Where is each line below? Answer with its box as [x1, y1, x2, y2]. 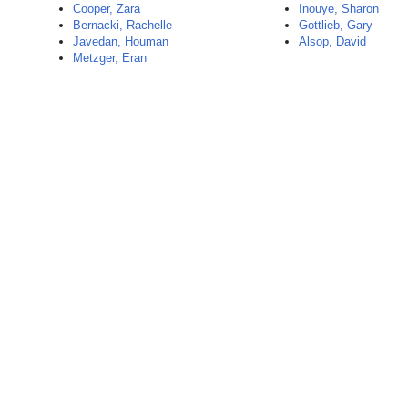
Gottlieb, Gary [299, 18, 373, 32]
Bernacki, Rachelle [73, 18, 172, 32]
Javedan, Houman [73, 35, 168, 48]
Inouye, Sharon [299, 2, 380, 15]
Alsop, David [299, 35, 367, 48]
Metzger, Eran [73, 51, 147, 65]
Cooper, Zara [73, 2, 140, 15]
